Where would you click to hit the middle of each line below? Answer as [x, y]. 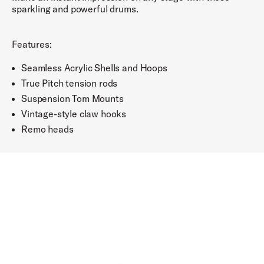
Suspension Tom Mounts [72, 98]
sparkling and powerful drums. [75, 9]
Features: [32, 44]
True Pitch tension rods [70, 83]
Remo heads [47, 129]
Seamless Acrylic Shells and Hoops [94, 68]
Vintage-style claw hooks [74, 114]
